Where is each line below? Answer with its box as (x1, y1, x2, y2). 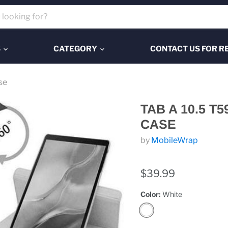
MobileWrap (151, 135, 198, 145)
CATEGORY (53, 44, 99, 53)
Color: (140, 189, 162, 198)
